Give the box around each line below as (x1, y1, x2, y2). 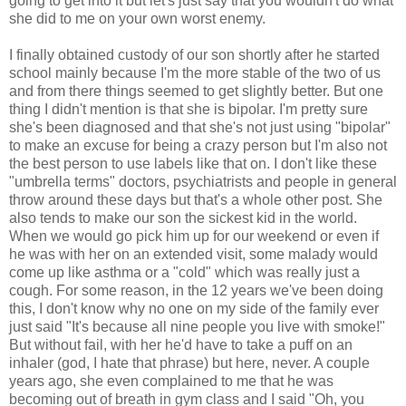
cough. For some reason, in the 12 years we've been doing (9, 282, 383, 298)
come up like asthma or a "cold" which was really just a (9, 264, 360, 280)
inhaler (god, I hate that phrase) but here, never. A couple (9, 354, 370, 371)
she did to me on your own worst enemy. (9, 10, 266, 26)
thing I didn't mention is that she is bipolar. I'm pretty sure (9, 101, 368, 117)
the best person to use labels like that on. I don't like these (9, 155, 377, 171)
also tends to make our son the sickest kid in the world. (9, 209, 357, 226)
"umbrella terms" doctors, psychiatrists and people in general (9, 173, 397, 189)
